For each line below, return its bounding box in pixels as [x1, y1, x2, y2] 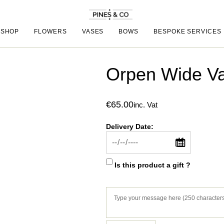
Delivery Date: [106, 122, 153, 131]
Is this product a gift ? [114, 160, 190, 169]
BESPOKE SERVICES [153, 28, 221, 35]
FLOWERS [34, 28, 67, 35]
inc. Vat [133, 100, 157, 109]
